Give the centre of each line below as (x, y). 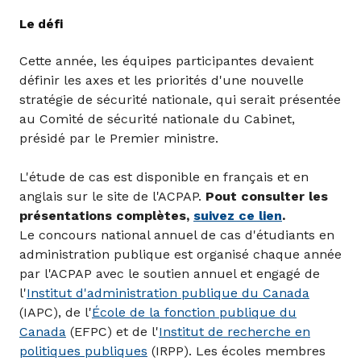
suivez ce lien (238, 215)
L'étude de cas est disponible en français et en (164, 176)
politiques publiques (83, 351)
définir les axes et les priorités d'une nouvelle (162, 80)
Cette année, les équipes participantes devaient (166, 60)
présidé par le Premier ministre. (119, 138)
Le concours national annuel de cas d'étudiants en (177, 234)
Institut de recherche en (234, 331)
